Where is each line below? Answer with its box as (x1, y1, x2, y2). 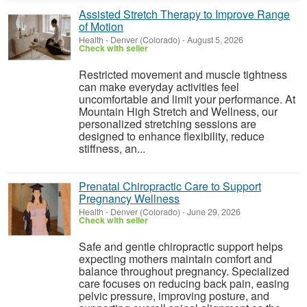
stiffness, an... (79, 140, 145, 156)
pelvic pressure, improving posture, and (79, 288, 269, 304)
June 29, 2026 (185, 206, 241, 218)
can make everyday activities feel (79, 79, 239, 95)
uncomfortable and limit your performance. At (79, 91, 295, 107)
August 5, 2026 (185, 34, 243, 46)
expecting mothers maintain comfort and (79, 251, 272, 267)
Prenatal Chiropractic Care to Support (79, 178, 261, 194)
